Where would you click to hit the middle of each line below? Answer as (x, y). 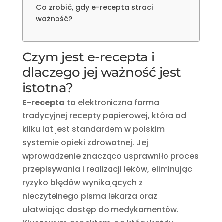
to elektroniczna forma (112, 102)
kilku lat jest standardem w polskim (93, 129)
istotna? (48, 87)
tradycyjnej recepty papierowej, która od (104, 115)
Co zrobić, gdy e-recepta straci (94, 7)
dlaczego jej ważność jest (102, 72)
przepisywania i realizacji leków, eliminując (107, 169)
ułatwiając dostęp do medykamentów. (100, 209)
